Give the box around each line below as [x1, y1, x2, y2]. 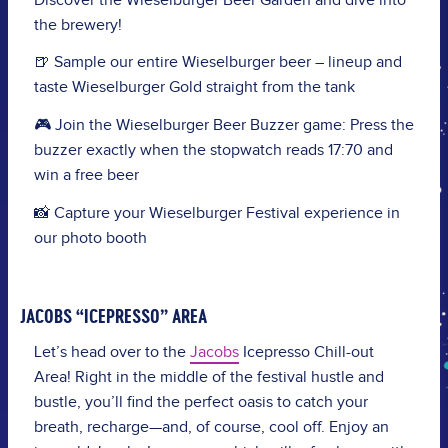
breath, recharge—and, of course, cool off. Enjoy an [33, 417, 389, 437]
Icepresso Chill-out [238, 342, 374, 362]
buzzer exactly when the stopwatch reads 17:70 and [33, 141, 393, 161]
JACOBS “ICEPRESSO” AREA [19, 304, 207, 330]
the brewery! [33, 15, 122, 35]
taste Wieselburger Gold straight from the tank [33, 78, 355, 98]
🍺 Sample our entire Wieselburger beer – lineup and [33, 53, 402, 73]
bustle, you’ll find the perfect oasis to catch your [33, 392, 368, 412]
